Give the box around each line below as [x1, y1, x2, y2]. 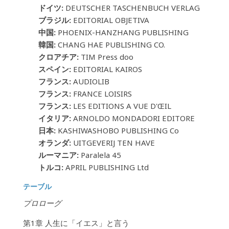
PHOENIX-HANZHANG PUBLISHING [55, 27, 189, 37]
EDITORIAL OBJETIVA [71, 15, 149, 25]
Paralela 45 [78, 150, 121, 160]
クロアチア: [38, 52, 79, 62]
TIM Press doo [78, 52, 133, 62]
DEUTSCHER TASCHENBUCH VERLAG [63, 3, 200, 13]
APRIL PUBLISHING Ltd [63, 162, 149, 172]
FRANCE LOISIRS [71, 88, 132, 99]
